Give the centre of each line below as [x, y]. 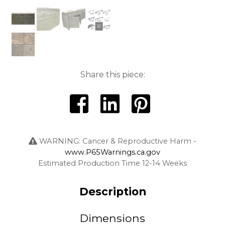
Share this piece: [113, 74]
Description [113, 192]
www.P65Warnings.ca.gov [113, 152]
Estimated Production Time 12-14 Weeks [113, 163]
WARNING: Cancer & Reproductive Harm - [117, 141]
